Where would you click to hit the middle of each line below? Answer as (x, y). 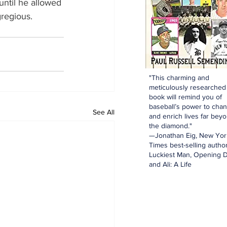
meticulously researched (187, 87)
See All (104, 112)
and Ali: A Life (170, 164)
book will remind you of (185, 97)
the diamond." (171, 126)
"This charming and (179, 78)
